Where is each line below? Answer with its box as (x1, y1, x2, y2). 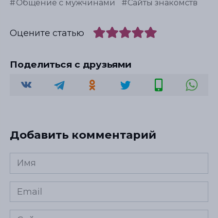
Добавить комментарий (10, 127, 156, 142)
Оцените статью (10, 27, 84, 38)
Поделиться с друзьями (10, 58, 131, 70)
